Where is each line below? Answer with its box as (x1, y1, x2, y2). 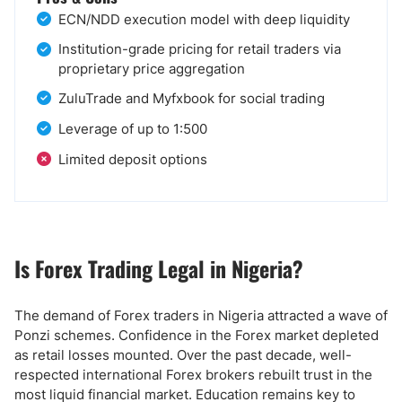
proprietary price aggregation (58, 60, 245, 77)
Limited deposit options (58, 151, 207, 168)
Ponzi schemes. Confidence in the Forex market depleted (14, 327, 379, 344)
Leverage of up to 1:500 (58, 120, 207, 137)
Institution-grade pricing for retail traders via (58, 40, 341, 57)
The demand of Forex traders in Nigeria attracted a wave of (14, 307, 388, 324)
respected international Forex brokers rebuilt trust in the (14, 366, 372, 383)
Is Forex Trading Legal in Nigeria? (14, 252, 303, 284)
